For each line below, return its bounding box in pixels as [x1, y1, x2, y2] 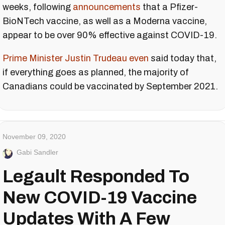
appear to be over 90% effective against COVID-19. [3, 30, 217, 41]
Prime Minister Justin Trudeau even [3, 53, 149, 64]
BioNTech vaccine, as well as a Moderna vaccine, [3, 16, 207, 27]
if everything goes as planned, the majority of [3, 67, 189, 78]
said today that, [149, 53, 216, 64]
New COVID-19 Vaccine [3, 188, 197, 207]
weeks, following [3, 2, 73, 13]
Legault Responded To [3, 167, 189, 186]
